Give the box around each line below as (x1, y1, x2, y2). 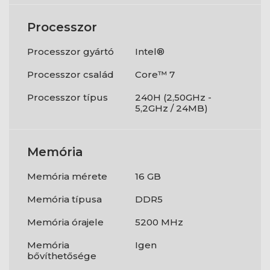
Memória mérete (27, 171, 107, 182)
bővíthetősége (27, 250, 96, 262)
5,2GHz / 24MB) (135, 102, 208, 114)
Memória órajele (27, 216, 104, 228)
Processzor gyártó (27, 46, 114, 57)
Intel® (135, 46, 165, 57)
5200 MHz (135, 216, 183, 228)
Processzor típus (27, 92, 108, 103)
